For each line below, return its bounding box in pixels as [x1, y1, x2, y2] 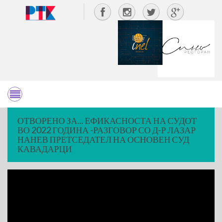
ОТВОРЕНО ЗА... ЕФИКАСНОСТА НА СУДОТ [17, 115, 197, 126]
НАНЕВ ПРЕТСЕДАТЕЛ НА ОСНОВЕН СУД [17, 134, 189, 145]
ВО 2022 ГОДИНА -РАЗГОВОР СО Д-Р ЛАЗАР [17, 124, 196, 135]
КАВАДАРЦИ [17, 143, 72, 154]
